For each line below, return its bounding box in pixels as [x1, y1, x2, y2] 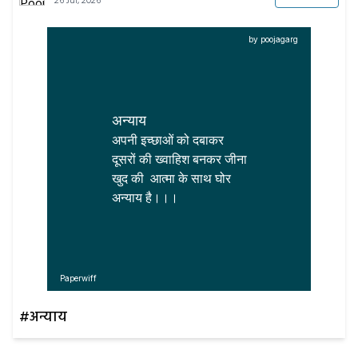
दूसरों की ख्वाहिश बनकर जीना [111, 151, 247, 167]
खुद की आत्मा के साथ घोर [111, 170, 234, 186]
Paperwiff [60, 273, 97, 283]
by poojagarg [249, 34, 298, 44]
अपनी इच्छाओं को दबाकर [111, 132, 227, 148]
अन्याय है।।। [111, 189, 178, 205]
